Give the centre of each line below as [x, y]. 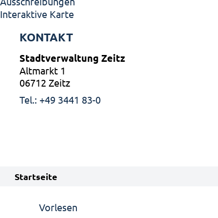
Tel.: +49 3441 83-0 [60, 100]
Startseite [36, 176]
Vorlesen [58, 207]
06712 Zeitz [45, 82]
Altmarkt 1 [43, 70]
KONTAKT [46, 37]
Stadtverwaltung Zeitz [72, 58]
